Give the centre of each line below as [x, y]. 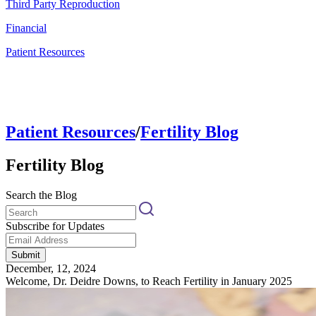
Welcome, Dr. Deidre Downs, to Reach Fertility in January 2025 [149, 281]
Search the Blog [41, 195]
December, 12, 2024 [51, 268]
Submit [26, 255]
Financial [26, 28]
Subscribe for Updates [55, 226]
